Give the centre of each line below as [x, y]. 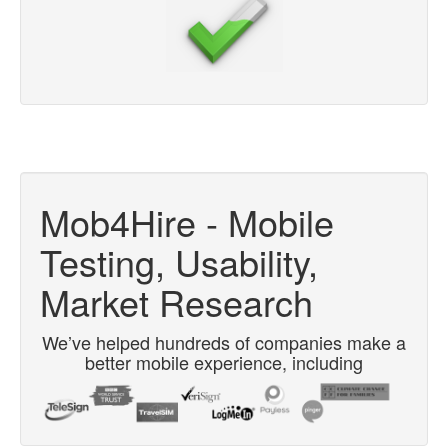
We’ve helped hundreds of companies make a [224, 342]
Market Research [176, 302]
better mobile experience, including [224, 362]
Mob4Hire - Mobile [187, 222]
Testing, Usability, [179, 262]
